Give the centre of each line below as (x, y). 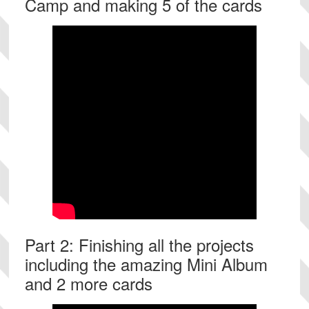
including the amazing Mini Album (146, 264)
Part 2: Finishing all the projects (139, 245)
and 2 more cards (88, 283)
